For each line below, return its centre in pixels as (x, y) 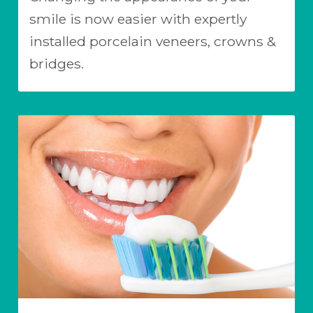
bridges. (57, 63)
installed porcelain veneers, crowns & (153, 41)
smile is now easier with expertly (138, 19)
